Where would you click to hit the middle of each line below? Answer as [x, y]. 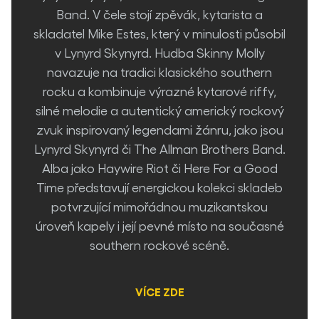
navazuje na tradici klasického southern [159, 72]
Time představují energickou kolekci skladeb [159, 187]
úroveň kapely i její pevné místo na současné [159, 225]
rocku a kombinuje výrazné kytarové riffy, [159, 91]
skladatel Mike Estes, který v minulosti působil [159, 33]
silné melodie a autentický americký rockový [159, 110]
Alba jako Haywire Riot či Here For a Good [159, 168]
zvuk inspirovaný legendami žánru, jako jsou [159, 129]
